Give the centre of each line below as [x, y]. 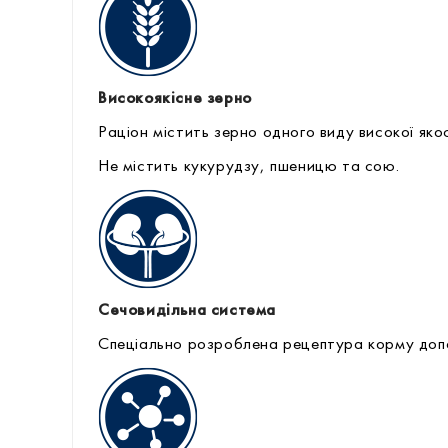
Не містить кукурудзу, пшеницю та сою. [249, 166]
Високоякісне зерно [175, 98]
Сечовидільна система [187, 310]
